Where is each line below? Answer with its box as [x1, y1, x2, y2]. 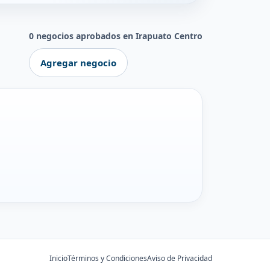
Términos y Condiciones [67, 253, 147, 263]
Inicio [49, 253, 67, 263]
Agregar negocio [40, 57, 116, 69]
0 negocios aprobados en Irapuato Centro [29, 30, 202, 42]
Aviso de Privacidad [147, 253, 212, 263]
